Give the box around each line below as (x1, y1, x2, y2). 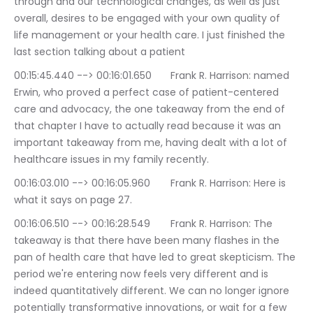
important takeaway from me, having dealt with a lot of (14, 136, 290, 150)
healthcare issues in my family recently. (14, 152, 209, 167)
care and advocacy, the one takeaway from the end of (14, 102, 288, 117)
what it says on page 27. (14, 193, 132, 208)
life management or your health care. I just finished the (14, 28, 288, 43)
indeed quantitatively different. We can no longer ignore (14, 284, 292, 298)
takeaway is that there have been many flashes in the (14, 233, 282, 248)
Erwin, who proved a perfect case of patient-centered (14, 85, 282, 100)
